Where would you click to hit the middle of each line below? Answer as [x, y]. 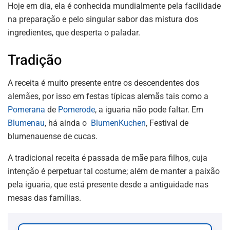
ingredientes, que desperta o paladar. [74, 32]
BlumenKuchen [118, 123]
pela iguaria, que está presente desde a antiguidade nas [108, 184]
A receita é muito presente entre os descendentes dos [103, 83]
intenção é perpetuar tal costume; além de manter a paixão [114, 171]
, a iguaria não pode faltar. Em [149, 109]
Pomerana [26, 109]
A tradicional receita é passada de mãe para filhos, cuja [108, 158]
